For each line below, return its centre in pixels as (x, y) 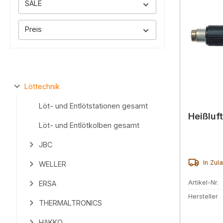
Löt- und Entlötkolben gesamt (89, 125)
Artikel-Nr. (203, 183)
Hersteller (203, 196)
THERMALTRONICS (70, 203)
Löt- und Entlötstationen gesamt (93, 106)
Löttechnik (42, 86)
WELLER (52, 164)
